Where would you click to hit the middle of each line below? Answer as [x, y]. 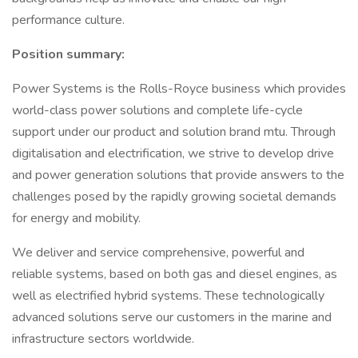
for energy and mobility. [76, 218]
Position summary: [68, 54]
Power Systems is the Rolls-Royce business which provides [179, 89]
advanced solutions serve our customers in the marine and [172, 317]
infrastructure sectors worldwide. [103, 339]
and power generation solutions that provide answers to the [178, 175]
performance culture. [68, 20]
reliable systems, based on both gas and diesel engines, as [175, 274]
